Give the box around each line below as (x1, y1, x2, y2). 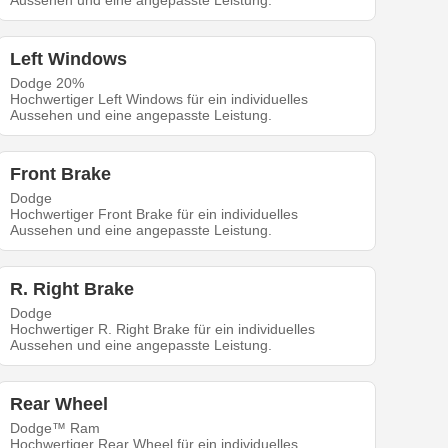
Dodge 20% (10, 75, 85, 92)
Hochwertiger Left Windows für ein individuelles (10, 91, 309, 108)
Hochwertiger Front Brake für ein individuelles (10, 206, 299, 223)
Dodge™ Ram (10, 420, 101, 437)
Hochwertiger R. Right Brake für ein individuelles (10, 321, 316, 338)
